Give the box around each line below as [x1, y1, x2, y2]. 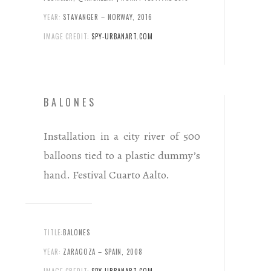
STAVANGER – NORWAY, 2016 [63, 12, 152, 22]
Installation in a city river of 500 [44, 129, 200, 144]
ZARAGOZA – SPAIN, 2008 [63, 247, 143, 257]
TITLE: [44, 227, 64, 238]
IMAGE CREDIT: [44, 31, 90, 42]
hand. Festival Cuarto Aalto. [44, 168, 169, 183]
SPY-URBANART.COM [91, 31, 153, 42]
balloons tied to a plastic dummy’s [44, 148, 200, 163]
